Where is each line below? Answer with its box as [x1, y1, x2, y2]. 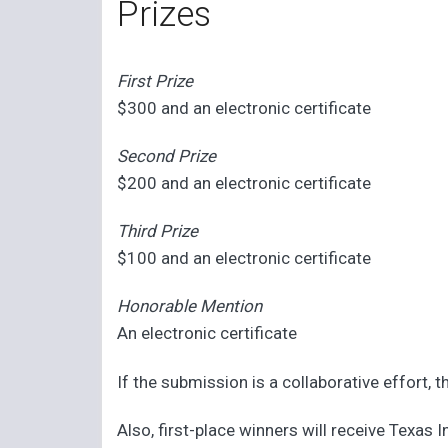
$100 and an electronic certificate [117, 248, 372, 269]
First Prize [117, 70, 194, 91]
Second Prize [117, 145, 217, 166]
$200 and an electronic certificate [117, 172, 372, 193]
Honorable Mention [117, 296, 263, 317]
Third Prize [117, 221, 199, 242]
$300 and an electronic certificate [117, 97, 372, 118]
